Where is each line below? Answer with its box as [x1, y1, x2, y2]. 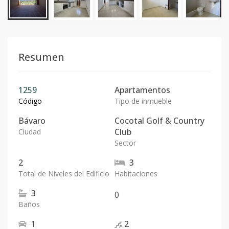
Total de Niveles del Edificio [18, 169, 109, 178]
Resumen [18, 50, 64, 64]
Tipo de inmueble [114, 96, 172, 106]
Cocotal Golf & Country [114, 115, 204, 126]
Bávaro [18, 115, 45, 126]
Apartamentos [114, 84, 170, 96]
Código [18, 96, 42, 106]
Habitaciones [114, 169, 157, 178]
